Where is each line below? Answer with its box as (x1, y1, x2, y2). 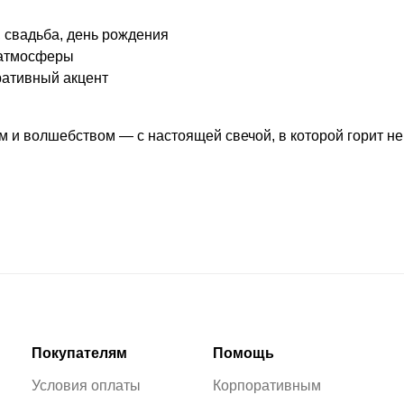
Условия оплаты (31, 377, 141, 393)
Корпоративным (212, 377, 321, 393)
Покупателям (31, 344, 127, 361)
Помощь (212, 344, 274, 361)
